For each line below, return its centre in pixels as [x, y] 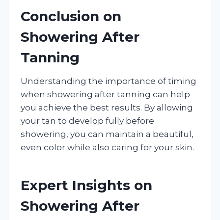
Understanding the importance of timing [109, 81]
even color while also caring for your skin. [107, 147]
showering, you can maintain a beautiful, [107, 134]
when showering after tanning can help [105, 94]
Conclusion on [71, 16]
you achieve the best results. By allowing [107, 107]
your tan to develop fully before [87, 121]
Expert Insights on [86, 185]
